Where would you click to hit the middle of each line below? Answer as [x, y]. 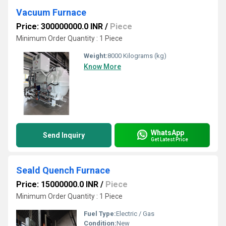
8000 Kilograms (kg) [137, 56]
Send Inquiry [64, 135]
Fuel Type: [100, 214]
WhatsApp [167, 132]
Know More [102, 67]
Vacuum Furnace [51, 12]
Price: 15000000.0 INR [57, 184]
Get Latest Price [169, 139]
